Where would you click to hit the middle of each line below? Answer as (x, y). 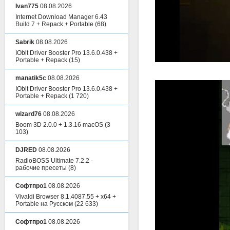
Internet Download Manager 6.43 (61, 17)
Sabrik (25, 42)
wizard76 (28, 114)
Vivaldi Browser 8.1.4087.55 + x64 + (66, 197)
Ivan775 (27, 6)
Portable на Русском (44, 204)
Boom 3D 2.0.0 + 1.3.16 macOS (59, 125)
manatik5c (31, 78)
